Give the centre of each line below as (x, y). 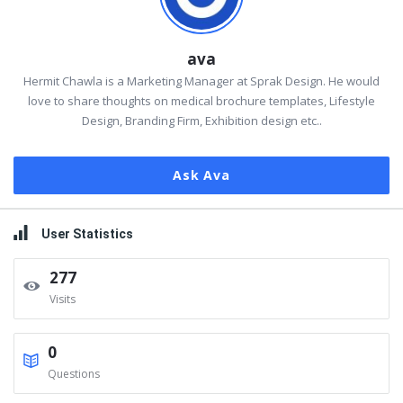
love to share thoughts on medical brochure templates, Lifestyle (201, 101)
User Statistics (87, 234)
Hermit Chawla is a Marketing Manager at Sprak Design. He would (201, 81)
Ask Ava (201, 175)
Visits (63, 299)
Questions (74, 374)
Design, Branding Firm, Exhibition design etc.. (201, 121)
